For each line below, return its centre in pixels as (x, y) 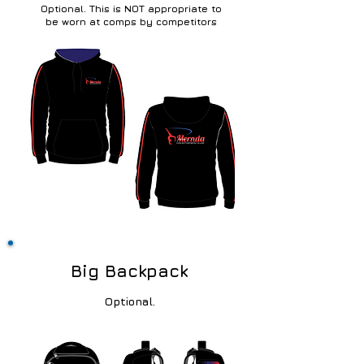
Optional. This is (82, 9)
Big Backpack (129, 271)
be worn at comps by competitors (131, 22)
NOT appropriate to (173, 9)
